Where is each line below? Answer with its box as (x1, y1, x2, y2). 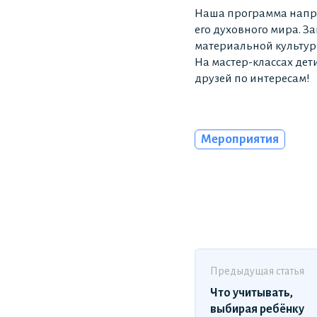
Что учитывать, (210, 287, 293, 300)
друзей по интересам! (195, 72, 310, 86)
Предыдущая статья (210, 265, 304, 277)
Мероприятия (201, 132, 279, 146)
